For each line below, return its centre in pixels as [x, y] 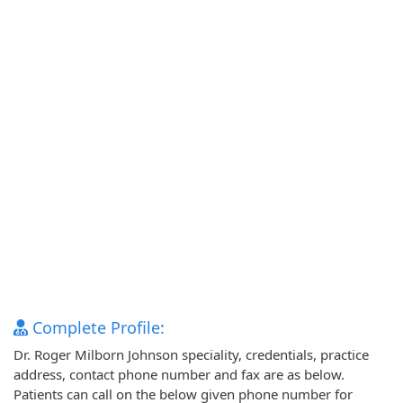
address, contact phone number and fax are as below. [179, 375]
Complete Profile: [96, 328]
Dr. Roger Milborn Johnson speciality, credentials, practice [191, 355]
